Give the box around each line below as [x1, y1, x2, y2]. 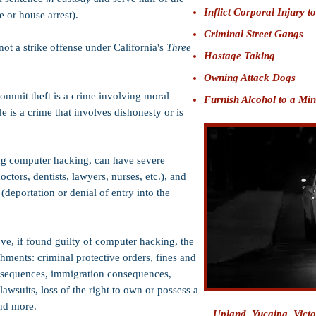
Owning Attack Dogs [204, 72, 296, 83]
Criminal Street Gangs [204, 28, 303, 39]
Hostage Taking [204, 50, 275, 61]
